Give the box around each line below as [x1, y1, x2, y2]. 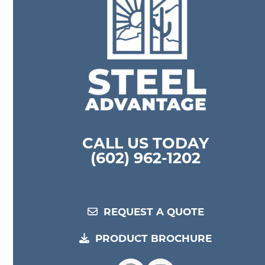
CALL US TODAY [82, 137, 209, 152]
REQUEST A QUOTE [103, 207, 204, 218]
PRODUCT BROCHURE [95, 234, 212, 244]
